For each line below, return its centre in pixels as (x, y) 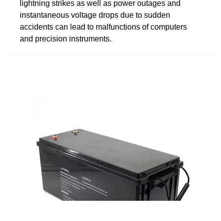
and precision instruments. (66, 38)
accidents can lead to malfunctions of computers (103, 27)
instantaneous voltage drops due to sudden (95, 15)
